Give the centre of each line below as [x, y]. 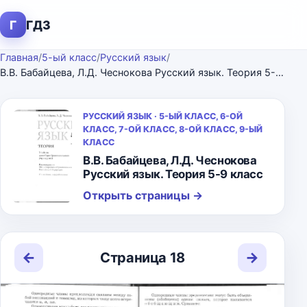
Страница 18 [143, 257]
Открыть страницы [138, 195]
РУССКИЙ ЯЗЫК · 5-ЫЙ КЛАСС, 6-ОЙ [163, 116]
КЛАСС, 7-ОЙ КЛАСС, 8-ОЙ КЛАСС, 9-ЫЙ [173, 129]
